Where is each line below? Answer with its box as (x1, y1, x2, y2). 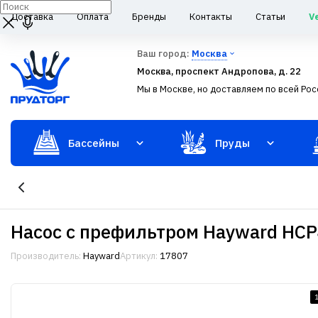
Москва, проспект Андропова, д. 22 (137, 65, 301, 77)
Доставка (11, 11, 53, 23)
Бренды (132, 11, 166, 23)
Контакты (190, 11, 232, 23)
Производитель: (11, 250, 81, 262)
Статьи (256, 11, 285, 23)
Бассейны (68, 136, 119, 150)
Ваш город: (137, 48, 192, 60)
